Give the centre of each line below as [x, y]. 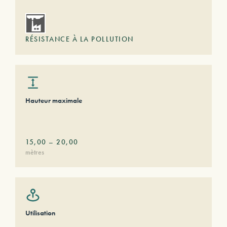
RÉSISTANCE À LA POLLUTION [80, 39]
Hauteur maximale [54, 100]
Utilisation [40, 213]
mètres [35, 152]
